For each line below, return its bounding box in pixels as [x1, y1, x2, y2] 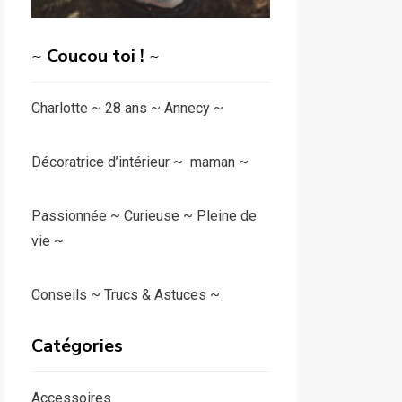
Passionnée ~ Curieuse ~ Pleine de [31, 207, 257, 225]
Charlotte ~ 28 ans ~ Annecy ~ [31, 100, 223, 118]
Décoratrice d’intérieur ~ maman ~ [31, 153, 249, 171]
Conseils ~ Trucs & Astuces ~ [31, 286, 220, 304]
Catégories [31, 334, 123, 359]
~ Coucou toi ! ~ [31, 44, 160, 69]
